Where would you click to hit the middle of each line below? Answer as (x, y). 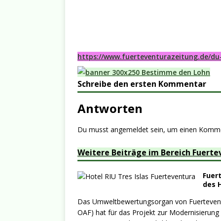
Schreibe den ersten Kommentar (142, 84)
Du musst (94, 129)
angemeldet (129, 129)
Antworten (110, 108)
